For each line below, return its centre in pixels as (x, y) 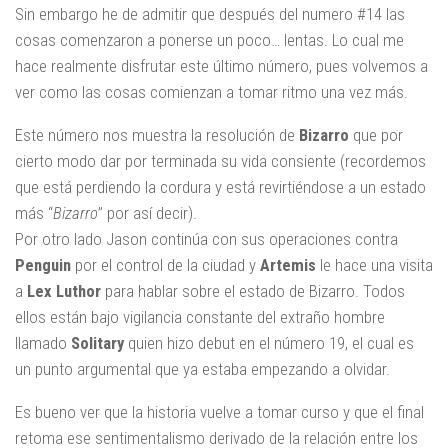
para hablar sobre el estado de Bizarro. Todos (253, 291)
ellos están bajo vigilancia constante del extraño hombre (200, 317)
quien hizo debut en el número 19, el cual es (269, 343)
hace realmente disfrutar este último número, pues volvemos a (221, 66)
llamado (41, 343)
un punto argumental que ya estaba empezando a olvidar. (202, 369)
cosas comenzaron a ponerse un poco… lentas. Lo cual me (209, 40)
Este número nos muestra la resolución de (157, 135)
